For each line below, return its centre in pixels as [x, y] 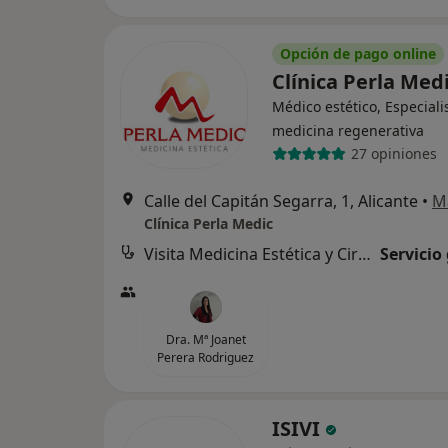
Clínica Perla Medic [208, 223]
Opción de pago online [358, 53]
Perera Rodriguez [205, 357]
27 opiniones [393, 154]
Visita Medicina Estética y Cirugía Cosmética [364, 253]
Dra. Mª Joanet [205, 339]
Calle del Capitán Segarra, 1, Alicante [281, 200]
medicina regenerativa [348, 130]
